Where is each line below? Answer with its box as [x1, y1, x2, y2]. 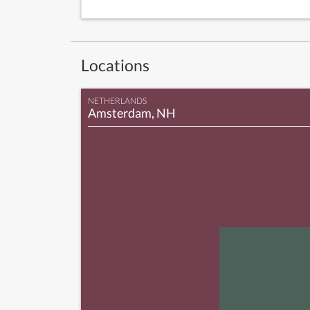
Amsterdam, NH [88, 105, 176, 120]
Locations [81, 55, 149, 75]
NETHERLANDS [88, 95, 147, 106]
